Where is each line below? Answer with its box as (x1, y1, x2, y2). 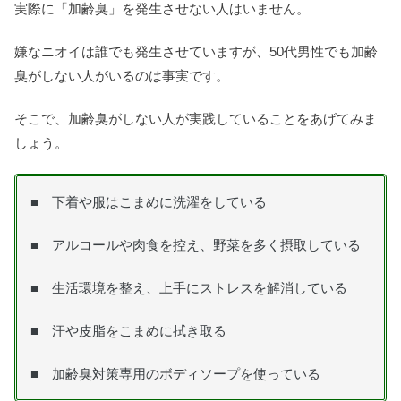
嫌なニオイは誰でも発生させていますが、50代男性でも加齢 (14, 43, 378, 59)
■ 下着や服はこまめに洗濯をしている (30, 193, 267, 209)
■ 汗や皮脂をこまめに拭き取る (30, 322, 226, 338)
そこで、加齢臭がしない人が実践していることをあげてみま (14, 110, 377, 126)
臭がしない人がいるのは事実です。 (14, 67, 229, 83)
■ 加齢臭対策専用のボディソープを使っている (30, 365, 320, 381)
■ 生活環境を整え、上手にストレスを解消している (30, 279, 347, 295)
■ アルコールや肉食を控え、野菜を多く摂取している (30, 236, 361, 252)
